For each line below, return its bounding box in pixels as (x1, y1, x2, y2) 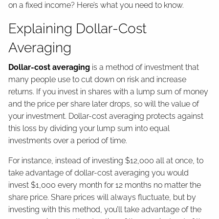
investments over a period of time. (8, 135, 130, 145)
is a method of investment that (90, 62, 199, 72)
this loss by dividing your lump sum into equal (8, 123, 170, 133)
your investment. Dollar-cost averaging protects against (8, 111, 204, 121)
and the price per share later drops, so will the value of (8, 99, 199, 109)
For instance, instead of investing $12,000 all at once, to (8, 155, 204, 165)
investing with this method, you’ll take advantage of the (8, 204, 202, 214)
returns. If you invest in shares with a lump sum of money (8, 87, 209, 96)
